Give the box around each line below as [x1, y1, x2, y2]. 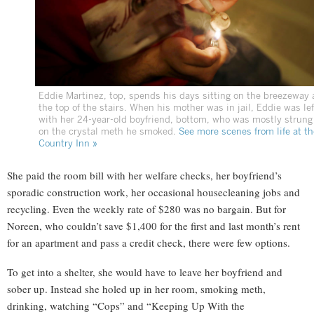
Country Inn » [39, 137, 97, 149]
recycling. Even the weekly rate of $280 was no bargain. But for [7, 201, 286, 216]
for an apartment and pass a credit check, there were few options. [7, 235, 290, 250]
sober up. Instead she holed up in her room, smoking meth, [7, 281, 266, 296]
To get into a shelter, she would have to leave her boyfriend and [7, 264, 282, 279]
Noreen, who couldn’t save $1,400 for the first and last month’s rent [7, 218, 300, 233]
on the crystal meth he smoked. [39, 125, 179, 137]
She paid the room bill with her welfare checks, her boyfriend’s [7, 168, 282, 182]
